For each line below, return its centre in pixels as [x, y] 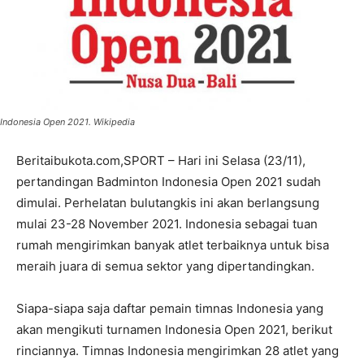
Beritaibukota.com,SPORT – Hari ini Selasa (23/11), [161, 160]
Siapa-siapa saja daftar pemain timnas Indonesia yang [170, 308]
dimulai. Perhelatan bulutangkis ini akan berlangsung [168, 202]
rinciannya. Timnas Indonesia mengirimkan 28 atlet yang [178, 350]
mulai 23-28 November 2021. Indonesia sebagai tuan [167, 223]
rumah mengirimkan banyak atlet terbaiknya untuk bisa [173, 245]
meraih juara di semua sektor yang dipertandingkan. [165, 266]
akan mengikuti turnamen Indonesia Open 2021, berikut [174, 329]
